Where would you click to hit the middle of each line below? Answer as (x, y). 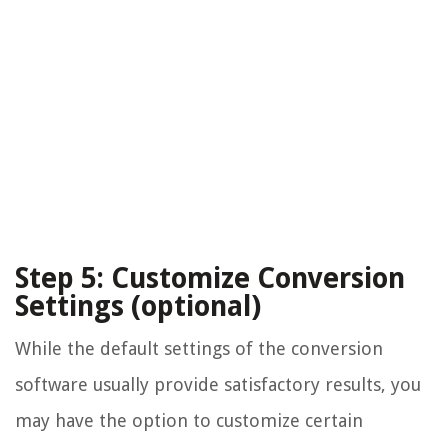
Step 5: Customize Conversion (210, 279)
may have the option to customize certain (189, 421)
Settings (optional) (138, 307)
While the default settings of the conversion (199, 349)
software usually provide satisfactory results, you (218, 385)
